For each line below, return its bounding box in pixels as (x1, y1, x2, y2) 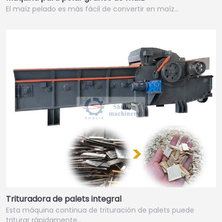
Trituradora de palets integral (6, 193, 121, 205)
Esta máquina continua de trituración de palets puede (6, 205, 194, 216)
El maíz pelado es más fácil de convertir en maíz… (6, 4, 179, 14)
